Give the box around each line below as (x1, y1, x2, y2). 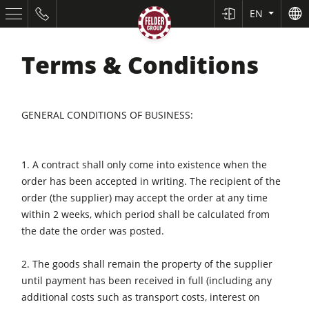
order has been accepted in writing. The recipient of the (21, 174, 281, 188)
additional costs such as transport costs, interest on (21, 290, 261, 303)
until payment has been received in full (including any (21, 273, 272, 287)
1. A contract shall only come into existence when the (21, 157, 268, 171)
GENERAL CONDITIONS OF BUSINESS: (21, 108, 194, 121)
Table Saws (45, 182, 92, 196)
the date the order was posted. (21, 223, 165, 237)
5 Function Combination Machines (45, 283, 188, 296)
